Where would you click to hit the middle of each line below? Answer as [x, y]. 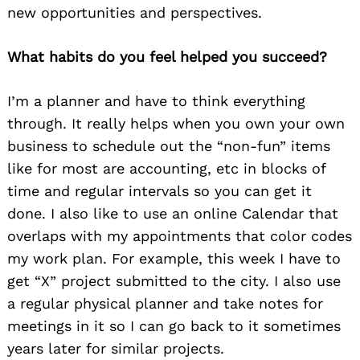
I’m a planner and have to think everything [156, 101]
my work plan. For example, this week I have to [174, 259]
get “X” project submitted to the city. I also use [174, 281]
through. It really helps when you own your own [176, 124]
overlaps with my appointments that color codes [180, 236]
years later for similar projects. [116, 349]
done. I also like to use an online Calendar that [173, 214]
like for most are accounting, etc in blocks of [166, 169]
